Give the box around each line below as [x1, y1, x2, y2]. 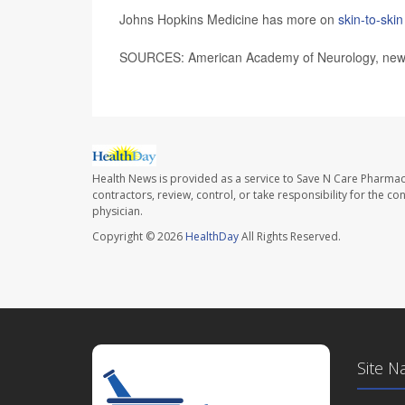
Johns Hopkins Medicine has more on [119, 10, 338, 28]
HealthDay [185, 229, 239, 245]
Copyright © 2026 [92, 229, 185, 245]
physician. [92, 203, 143, 220]
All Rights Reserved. [239, 229, 341, 245]
